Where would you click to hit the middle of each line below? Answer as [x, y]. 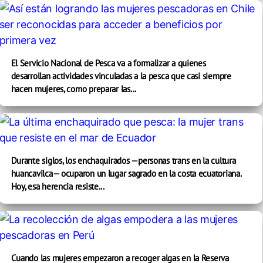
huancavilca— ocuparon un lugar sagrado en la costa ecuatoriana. [126, 173]
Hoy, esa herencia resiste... [58, 186]
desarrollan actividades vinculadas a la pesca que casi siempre [121, 76]
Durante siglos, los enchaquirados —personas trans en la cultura [123, 161]
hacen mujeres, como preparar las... [74, 89]
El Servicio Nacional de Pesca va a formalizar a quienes [108, 63]
